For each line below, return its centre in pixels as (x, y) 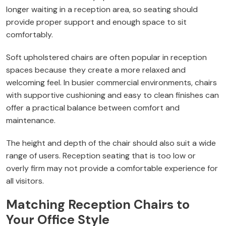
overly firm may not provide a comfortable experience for (112, 168)
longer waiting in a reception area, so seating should (102, 10)
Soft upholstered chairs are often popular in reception (106, 58)
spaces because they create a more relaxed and (96, 70)
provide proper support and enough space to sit (96, 22)
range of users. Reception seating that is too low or (101, 156)
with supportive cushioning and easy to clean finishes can (112, 95)
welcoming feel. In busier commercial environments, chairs (111, 83)
